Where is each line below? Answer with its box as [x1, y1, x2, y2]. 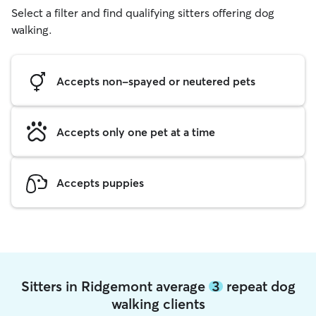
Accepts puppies [56, 175, 144, 190]
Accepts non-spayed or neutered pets [56, 73, 255, 88]
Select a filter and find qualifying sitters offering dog [11, 6, 274, 20]
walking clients [111, 295, 205, 312]
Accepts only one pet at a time [56, 124, 215, 139]
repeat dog [222, 277, 296, 295]
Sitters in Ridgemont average [20, 277, 209, 295]
